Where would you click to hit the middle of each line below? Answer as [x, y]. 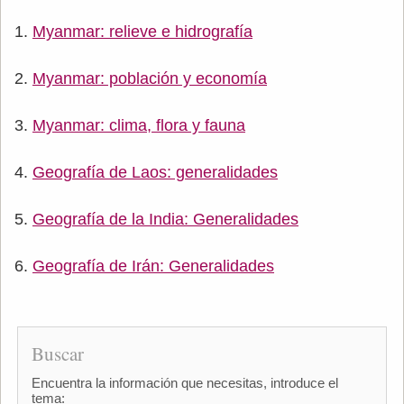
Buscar [57, 353]
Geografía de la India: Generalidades [165, 219]
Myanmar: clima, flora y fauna [139, 125]
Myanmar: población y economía [150, 78]
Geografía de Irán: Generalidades [153, 266]
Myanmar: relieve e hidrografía [142, 31]
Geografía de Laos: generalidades [155, 172]
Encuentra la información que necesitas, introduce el [184, 382]
